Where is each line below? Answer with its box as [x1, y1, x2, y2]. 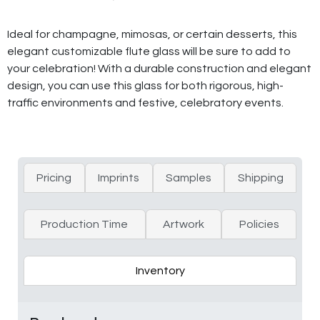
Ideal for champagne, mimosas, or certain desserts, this [7, 28, 297, 40]
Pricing [36, 171, 72, 184]
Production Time [41, 218, 129, 230]
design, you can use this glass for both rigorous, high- [7, 79, 284, 91]
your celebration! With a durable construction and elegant [7, 62, 311, 74]
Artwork [163, 218, 204, 230]
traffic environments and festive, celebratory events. [7, 96, 284, 109]
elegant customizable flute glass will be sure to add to [7, 45, 291, 57]
